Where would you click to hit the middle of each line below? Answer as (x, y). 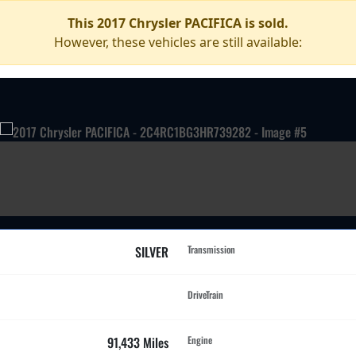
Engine (200, 340)
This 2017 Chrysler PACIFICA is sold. (178, 23)
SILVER (152, 252)
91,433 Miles (138, 342)
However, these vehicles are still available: (178, 42)
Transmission (211, 249)
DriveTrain (205, 294)
